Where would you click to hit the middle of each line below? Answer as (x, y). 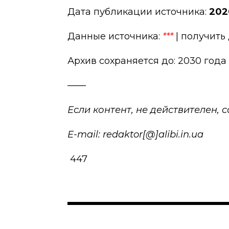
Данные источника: (115, 36)
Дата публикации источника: (138, 12)
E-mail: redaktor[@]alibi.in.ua (135, 134)
